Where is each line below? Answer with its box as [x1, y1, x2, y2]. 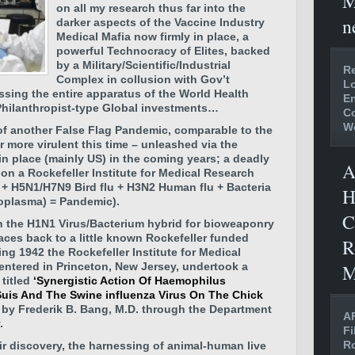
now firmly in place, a [134, 30, 249, 43]
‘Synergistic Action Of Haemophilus [30, 274, 226, 287]
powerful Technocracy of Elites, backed [56, 44, 270, 57]
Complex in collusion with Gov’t [56, 73, 230, 86]
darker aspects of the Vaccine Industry [56, 16, 265, 29]
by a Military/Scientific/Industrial [56, 59, 231, 71]
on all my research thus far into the [56, 2, 246, 14]
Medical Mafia [56, 30, 134, 43]
